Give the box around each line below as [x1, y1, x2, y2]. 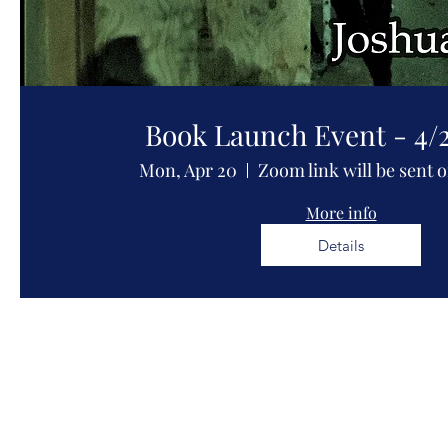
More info [305, 202, 377, 223]
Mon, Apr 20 [138, 158, 237, 182]
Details [318, 235, 364, 255]
